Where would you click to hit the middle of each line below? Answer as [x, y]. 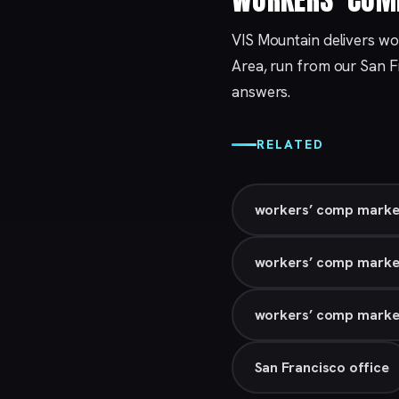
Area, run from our [296, 66]
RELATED [290, 145]
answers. [261, 92]
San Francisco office [322, 367]
